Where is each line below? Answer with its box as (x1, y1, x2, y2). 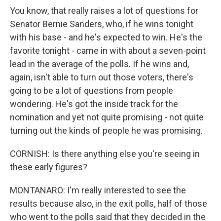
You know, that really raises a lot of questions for (10, 5, 198, 16)
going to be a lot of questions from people (10, 85, 173, 96)
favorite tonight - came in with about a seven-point (10, 45, 206, 56)
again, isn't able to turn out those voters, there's (10, 72, 193, 82)
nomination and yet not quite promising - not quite (10, 112, 204, 122)
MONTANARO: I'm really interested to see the (10, 185, 186, 195)
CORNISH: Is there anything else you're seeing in (10, 148, 200, 159)
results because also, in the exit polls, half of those (10, 198, 207, 209)
